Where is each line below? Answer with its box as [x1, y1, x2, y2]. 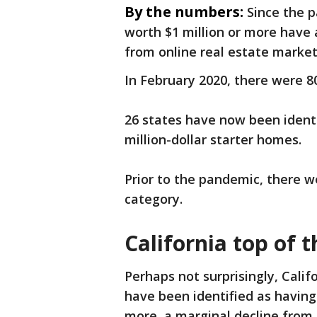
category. [125, 190, 183, 208]
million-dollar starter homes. [125, 131, 301, 149]
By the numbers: [125, 2, 243, 22]
